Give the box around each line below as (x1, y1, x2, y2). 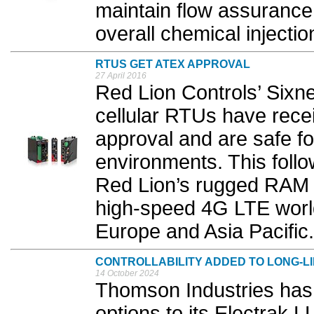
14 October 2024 (95, 268, 159, 279)
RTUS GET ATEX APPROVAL (95, 58, 250, 71)
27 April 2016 (95, 71, 146, 81)
